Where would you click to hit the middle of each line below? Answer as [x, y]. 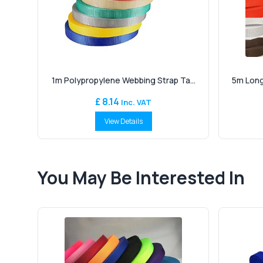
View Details [123, 121]
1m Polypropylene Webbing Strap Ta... [123, 80]
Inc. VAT [136, 102]
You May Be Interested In [141, 178]
